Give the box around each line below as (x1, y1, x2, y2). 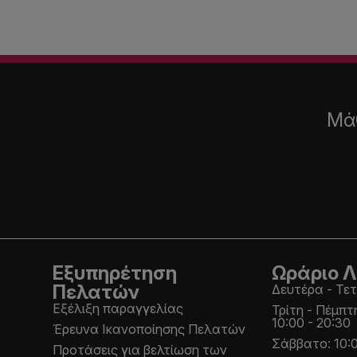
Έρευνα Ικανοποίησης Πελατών (52, 320, 245, 337)
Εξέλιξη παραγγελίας (52, 300, 183, 316)
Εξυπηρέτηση (52, 261, 177, 284)
